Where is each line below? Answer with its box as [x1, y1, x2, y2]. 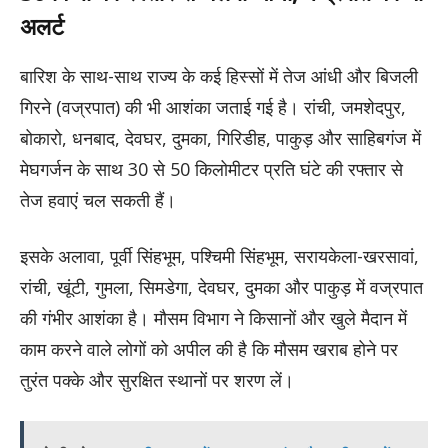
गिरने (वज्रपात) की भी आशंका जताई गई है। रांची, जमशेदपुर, [20, 94, 406, 119]
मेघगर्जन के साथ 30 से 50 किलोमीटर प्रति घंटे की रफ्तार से [20, 156, 403, 181]
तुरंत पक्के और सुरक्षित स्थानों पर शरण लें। [20, 367, 294, 392]
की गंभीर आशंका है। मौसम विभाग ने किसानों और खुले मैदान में [20, 305, 407, 330]
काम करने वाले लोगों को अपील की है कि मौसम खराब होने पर [20, 336, 398, 361]
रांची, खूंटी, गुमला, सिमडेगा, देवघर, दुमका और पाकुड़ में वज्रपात [20, 274, 423, 299]
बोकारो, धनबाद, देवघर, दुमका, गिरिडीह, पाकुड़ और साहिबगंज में [20, 125, 421, 150]
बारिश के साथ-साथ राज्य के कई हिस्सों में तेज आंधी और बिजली [20, 63, 418, 88]
